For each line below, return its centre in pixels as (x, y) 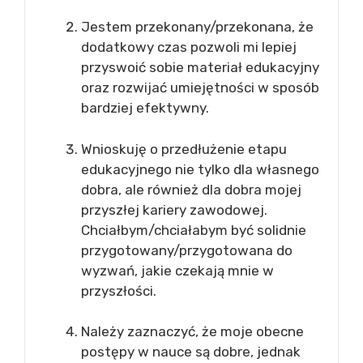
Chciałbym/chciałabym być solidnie (194, 230)
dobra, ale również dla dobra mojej (191, 189)
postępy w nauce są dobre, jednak (191, 352)
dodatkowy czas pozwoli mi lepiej (189, 47)
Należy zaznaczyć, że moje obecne (192, 331)
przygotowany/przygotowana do (187, 250)
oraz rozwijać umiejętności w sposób (200, 88)
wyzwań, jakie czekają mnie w (177, 270)
